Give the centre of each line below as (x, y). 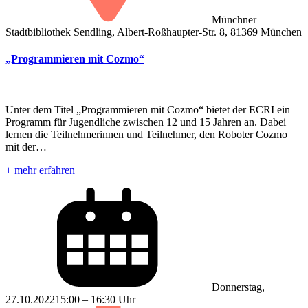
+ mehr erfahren (40, 170)
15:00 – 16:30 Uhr (95, 299)
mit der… (26, 146)
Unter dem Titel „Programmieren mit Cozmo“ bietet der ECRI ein (148, 109)
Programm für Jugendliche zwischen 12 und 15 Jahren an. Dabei (146, 122)
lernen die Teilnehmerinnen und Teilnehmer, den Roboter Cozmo (146, 134)
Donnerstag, (238, 287)
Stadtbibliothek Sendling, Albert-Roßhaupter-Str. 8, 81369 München (154, 32)
